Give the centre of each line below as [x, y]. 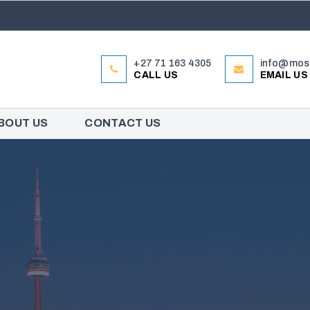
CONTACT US [123, 123]
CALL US [156, 75]
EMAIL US [284, 75]
